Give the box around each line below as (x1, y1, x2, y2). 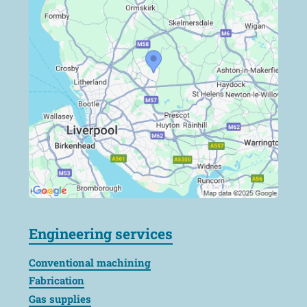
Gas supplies (29, 291, 91, 306)
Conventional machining (29, 255, 151, 269)
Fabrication (29, 273, 84, 287)
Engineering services (29, 223, 173, 243)
